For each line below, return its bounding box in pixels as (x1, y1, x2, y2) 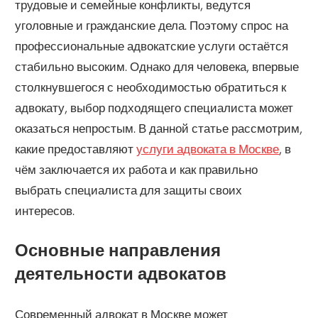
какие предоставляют (15, 141, 137, 156)
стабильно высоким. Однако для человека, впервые (15, 58, 300, 74)
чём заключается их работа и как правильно (15, 161, 258, 177)
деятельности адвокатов (15, 263, 227, 285)
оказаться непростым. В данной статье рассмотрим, (15, 120, 303, 136)
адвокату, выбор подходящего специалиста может (15, 99, 294, 115)
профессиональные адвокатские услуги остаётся (15, 38, 289, 53)
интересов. (15, 202, 75, 218)
